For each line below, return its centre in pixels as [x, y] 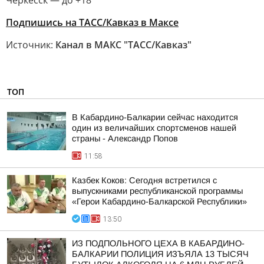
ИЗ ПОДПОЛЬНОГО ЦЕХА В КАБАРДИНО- [158, 243]
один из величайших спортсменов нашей [154, 128]
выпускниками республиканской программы [157, 191]
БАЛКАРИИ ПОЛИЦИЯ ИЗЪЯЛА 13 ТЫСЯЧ [160, 254]
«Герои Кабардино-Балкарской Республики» [159, 202]
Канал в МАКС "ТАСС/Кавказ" [123, 45]
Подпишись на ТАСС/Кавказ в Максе [92, 22]
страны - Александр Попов [125, 138]
